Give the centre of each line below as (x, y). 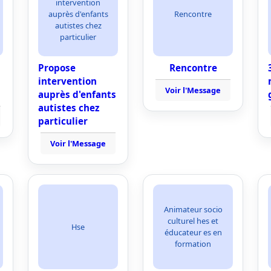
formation (193, 244)
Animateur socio (193, 209)
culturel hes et (193, 221)
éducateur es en (193, 232)
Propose (57, 68)
